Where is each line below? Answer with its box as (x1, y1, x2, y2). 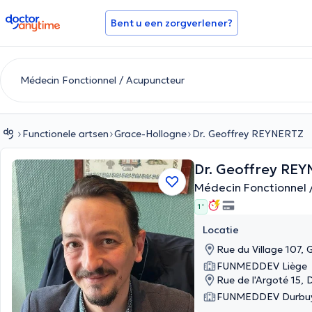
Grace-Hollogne (114, 127, 187, 140)
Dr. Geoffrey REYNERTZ (192, 127, 304, 140)
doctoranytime (5, 13, 84, 26)
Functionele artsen (22, 127, 109, 140)
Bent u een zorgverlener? (111, 17, 233, 29)
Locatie (203, 224, 239, 236)
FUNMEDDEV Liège (217, 260, 307, 272)
